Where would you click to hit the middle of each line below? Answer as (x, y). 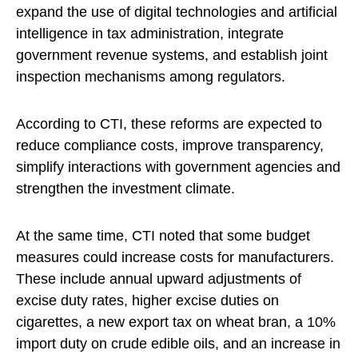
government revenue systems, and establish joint (172, 56)
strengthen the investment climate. (125, 189)
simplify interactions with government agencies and (178, 167)
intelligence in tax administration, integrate (150, 34)
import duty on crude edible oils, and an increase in (178, 344)
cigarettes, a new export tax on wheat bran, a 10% (176, 322)
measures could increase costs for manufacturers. (175, 258)
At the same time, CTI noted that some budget (163, 236)
